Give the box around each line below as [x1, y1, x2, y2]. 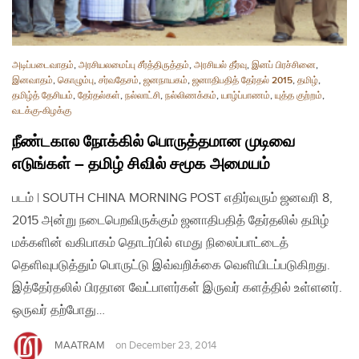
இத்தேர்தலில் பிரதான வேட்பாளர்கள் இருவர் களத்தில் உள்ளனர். [12, 280, 342, 296]
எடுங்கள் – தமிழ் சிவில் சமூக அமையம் [12, 154, 270, 174]
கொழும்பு [58, 74, 94, 87]
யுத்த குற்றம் [275, 89, 322, 102]
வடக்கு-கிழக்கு [12, 104, 71, 117]
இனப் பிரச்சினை [252, 58, 316, 71]
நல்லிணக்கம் [165, 89, 216, 102]
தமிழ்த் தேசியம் [12, 89, 73, 102]
